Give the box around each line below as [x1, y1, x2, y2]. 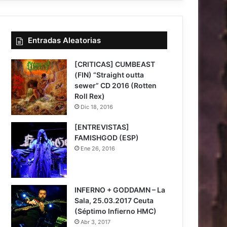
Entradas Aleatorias [28, 35, 101, 46]
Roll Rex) [74, 92, 105, 101]
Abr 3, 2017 [81, 218, 111, 226]
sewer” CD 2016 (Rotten [74, 81, 157, 90]
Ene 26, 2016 [81, 145, 116, 153]
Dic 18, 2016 [81, 103, 113, 111]
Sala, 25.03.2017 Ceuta [74, 196, 154, 205]
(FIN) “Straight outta [74, 70, 144, 80]
